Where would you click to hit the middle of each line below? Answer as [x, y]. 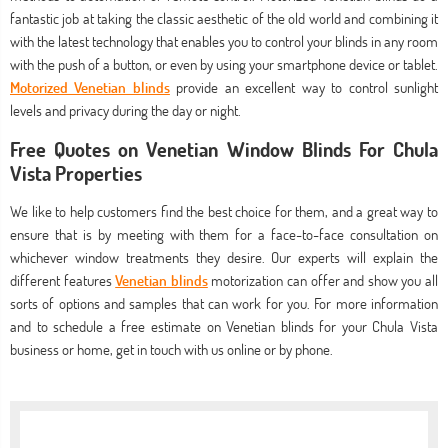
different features [63, 280]
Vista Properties [76, 173]
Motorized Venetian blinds [90, 87]
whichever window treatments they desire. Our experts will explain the [224, 257]
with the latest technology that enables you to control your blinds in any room [224, 41]
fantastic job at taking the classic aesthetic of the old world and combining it [224, 18]
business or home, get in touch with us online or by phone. [171, 349]
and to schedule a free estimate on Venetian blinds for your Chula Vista [224, 326]
